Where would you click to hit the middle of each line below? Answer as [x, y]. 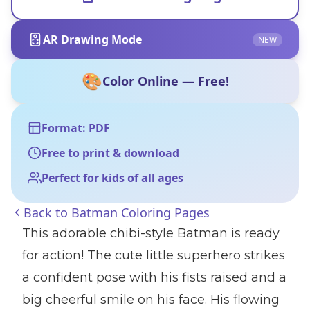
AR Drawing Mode [92, 39]
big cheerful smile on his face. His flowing [151, 300]
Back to [47, 212]
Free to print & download [110, 153]
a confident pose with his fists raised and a [154, 277]
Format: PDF [76, 128]
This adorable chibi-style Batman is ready [151, 233]
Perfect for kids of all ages [112, 178]
